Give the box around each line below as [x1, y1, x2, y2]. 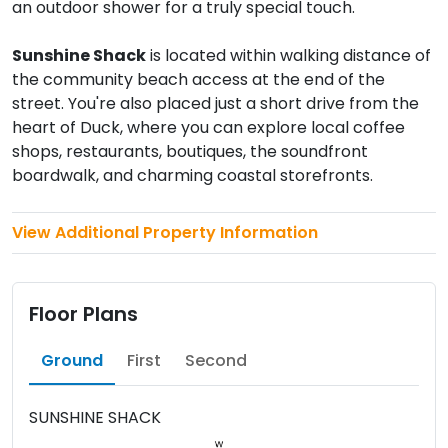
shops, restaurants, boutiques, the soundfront [12, 139, 368, 163]
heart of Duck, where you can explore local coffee [12, 115, 405, 139]
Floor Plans [29, 299, 138, 328]
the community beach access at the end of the [12, 67, 385, 91]
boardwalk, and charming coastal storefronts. [12, 163, 373, 187]
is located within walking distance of [146, 43, 431, 67]
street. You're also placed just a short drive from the [12, 91, 419, 115]
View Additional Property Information [12, 220, 318, 244]
